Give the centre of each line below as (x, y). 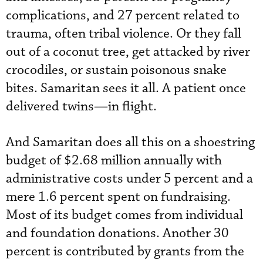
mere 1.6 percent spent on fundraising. (118, 197)
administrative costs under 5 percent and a (129, 178)
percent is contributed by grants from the (125, 251)
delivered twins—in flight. (81, 106)
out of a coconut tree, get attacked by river (128, 52)
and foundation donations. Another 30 (117, 233)
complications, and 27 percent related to (123, 15)
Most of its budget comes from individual (124, 215)
